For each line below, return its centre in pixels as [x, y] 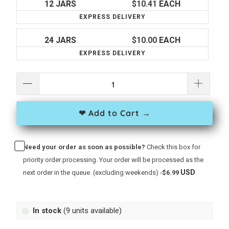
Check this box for [173, 147]
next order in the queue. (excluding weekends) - [92, 173]
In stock [47, 211]
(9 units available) [91, 211]
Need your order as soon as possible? [85, 147]
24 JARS [61, 40]
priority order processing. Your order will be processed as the [113, 160]
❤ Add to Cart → [114, 113]
